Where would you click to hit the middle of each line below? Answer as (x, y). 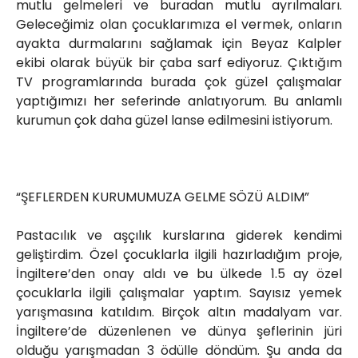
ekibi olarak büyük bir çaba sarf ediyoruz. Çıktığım (179, 63)
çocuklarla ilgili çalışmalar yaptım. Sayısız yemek (179, 293)
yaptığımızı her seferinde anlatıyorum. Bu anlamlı (179, 101)
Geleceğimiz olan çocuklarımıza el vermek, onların (179, 25)
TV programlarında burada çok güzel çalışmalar (179, 82)
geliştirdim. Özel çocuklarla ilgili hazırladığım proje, (179, 255)
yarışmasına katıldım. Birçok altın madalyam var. (179, 312)
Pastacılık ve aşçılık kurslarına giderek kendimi (179, 236)
